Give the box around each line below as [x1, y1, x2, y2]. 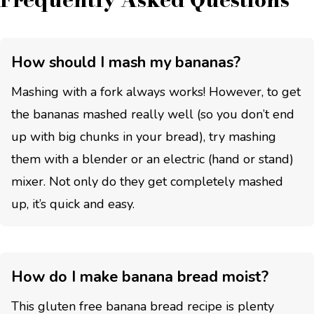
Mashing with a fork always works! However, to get [11, 83, 301, 100]
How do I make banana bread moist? [11, 266, 268, 287]
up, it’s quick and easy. [11, 195, 135, 212]
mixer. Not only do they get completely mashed [11, 172, 283, 190]
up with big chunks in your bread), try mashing [11, 128, 276, 145]
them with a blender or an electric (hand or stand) [11, 150, 294, 168]
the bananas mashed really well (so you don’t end [11, 105, 294, 123]
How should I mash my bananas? [11, 51, 240, 73]
